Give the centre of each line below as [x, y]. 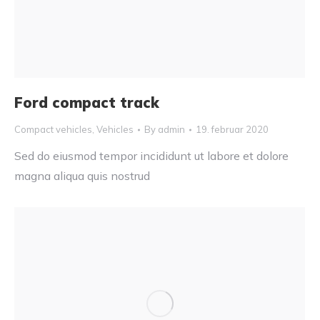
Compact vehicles [53, 130]
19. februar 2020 [232, 130]
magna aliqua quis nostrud [82, 176]
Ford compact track [87, 103]
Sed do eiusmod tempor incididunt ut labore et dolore [151, 156]
